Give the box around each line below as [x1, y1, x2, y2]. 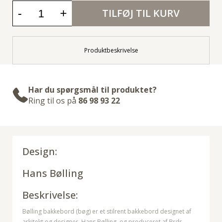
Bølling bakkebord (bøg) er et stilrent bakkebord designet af [22, 207, 191, 216]
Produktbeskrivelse [84, 46, 138, 55]
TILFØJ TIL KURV [102, 6, 179, 20]
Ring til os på [28, 95, 78, 107]
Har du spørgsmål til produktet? [28, 84, 157, 96]
